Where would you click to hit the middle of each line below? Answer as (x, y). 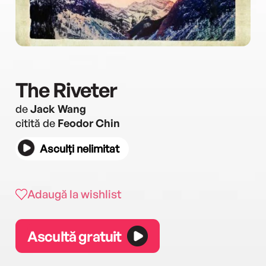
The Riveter (66, 90)
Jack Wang (58, 109)
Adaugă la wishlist (75, 194)
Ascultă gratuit (75, 236)
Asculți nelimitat (80, 148)
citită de (37, 123)
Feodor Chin (89, 123)
